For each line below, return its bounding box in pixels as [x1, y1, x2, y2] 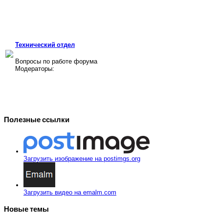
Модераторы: [15, 65, 54, 72]
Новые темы [4, 203, 49, 215]
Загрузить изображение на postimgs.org [23, 154, 140, 162]
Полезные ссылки [4, 113, 69, 125]
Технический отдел [15, 39, 75, 49]
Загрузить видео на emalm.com [23, 188, 116, 196]
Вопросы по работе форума [15, 57, 97, 65]
